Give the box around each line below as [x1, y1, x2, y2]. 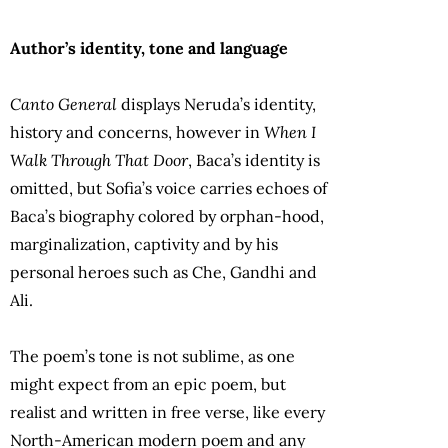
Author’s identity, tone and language [10, 38, 288, 59]
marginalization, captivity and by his [10, 234, 278, 255]
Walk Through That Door [10, 150, 188, 171]
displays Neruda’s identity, [117, 94, 316, 115]
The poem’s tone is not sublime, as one [10, 346, 295, 367]
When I [264, 122, 316, 143]
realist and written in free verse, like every [10, 402, 325, 423]
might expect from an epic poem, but [10, 374, 286, 395]
